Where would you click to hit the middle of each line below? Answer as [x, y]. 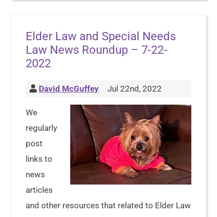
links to [39, 159]
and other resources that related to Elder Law [108, 206]
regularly [42, 128]
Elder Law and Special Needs [101, 37]
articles [39, 190]
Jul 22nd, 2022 [134, 89]
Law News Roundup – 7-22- [97, 50]
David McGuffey [69, 89]
